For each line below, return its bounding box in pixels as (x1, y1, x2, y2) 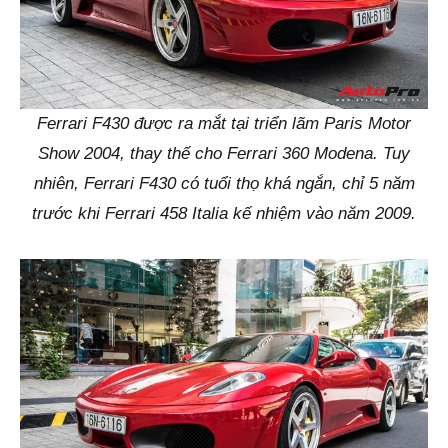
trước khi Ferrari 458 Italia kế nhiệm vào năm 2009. (32, 204, 416, 224)
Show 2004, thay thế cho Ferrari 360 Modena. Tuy (38, 144, 410, 164)
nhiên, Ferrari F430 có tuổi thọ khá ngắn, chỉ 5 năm (33, 174, 415, 194)
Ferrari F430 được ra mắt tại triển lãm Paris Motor (37, 114, 411, 134)
